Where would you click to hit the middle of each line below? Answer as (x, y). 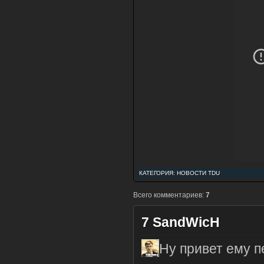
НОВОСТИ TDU (198, 173)
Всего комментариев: (169, 195)
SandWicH (186, 222)
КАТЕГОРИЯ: (158, 173)
